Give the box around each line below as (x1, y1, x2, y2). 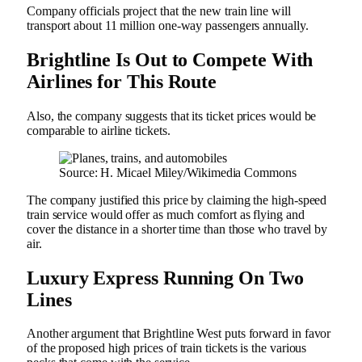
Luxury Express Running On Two (27, 267, 304, 288)
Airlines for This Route (27, 70, 236, 92)
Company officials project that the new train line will (27, 3, 291, 18)
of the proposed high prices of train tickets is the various (27, 341, 307, 356)
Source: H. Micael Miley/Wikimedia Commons (59, 165, 297, 179)
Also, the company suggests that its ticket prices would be (27, 108, 317, 123)
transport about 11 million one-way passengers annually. (27, 18, 312, 32)
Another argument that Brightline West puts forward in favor (27, 326, 331, 341)
